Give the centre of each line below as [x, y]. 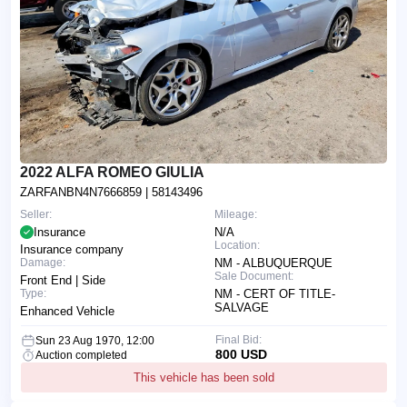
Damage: [43, 263]
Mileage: [236, 215]
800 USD [241, 355]
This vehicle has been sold [204, 378]
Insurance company [72, 250]
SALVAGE [242, 308]
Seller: [36, 215]
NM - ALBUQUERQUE [273, 263]
